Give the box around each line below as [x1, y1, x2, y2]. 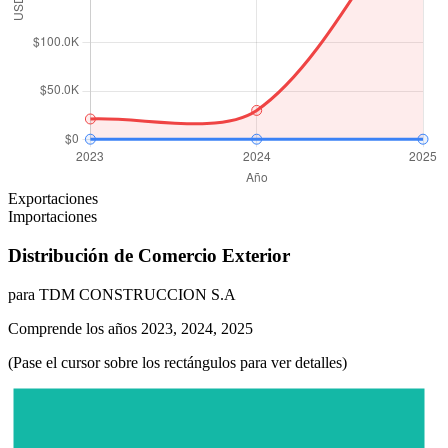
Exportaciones [8, 190, 98, 208]
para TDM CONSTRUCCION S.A [8, 285, 236, 303]
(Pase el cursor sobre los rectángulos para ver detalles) [8, 353, 347, 371]
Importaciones [8, 208, 97, 226]
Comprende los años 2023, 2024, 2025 [8, 319, 253, 337]
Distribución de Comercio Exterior [8, 244, 290, 266]
